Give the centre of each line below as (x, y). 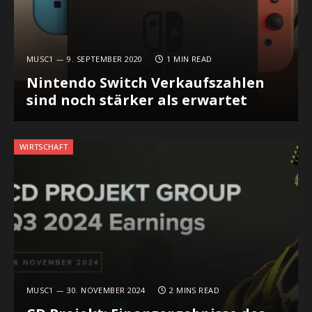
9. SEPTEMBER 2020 (105, 59)
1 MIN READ (189, 59)
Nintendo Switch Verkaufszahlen (145, 83)
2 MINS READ (195, 290)
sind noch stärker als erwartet (136, 100)
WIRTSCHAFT (44, 146)
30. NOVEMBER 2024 (106, 290)
